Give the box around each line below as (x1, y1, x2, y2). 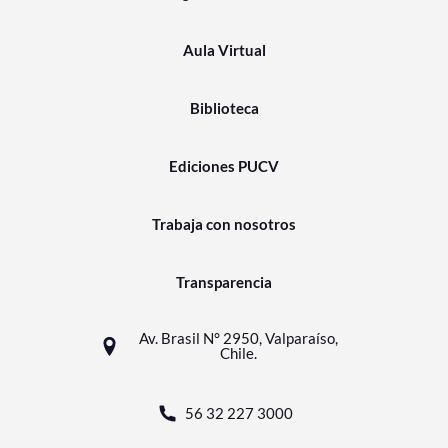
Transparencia (176, 273, 272, 291)
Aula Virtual (182, 41, 266, 59)
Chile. (220, 344, 258, 362)
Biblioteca (189, 99, 259, 117)
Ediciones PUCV (169, 157, 279, 175)
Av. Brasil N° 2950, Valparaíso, (139, 329, 339, 347)
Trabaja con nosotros (152, 215, 296, 233)
